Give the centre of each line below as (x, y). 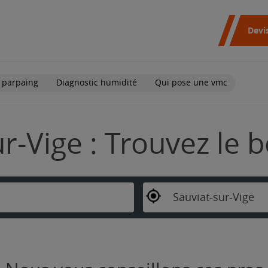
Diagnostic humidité (97, 83)
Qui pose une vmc (191, 83)
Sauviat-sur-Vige (213, 197)
